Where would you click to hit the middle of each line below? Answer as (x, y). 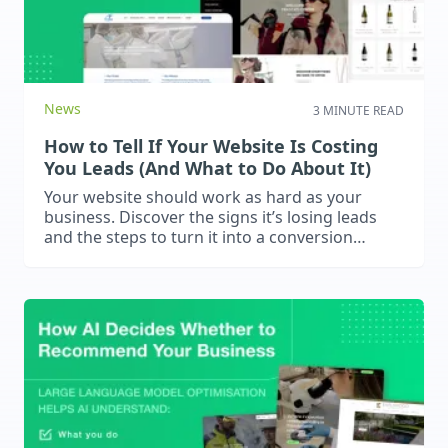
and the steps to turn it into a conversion (198, 237)
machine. (78, 257)
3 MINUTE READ (358, 111)
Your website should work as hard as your (203, 197)
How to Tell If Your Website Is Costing (211, 146)
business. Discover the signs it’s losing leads (210, 217)
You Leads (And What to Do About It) (207, 168)
